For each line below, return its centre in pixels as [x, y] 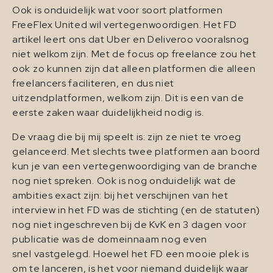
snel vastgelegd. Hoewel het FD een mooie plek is [131, 254]
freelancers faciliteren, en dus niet [94, 83]
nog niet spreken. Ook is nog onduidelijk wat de [124, 181]
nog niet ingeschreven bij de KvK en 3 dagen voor [129, 225]
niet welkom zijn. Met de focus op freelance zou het [134, 54]
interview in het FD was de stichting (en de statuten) [136, 210]
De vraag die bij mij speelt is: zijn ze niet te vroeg [127, 137]
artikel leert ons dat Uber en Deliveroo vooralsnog [131, 40]
